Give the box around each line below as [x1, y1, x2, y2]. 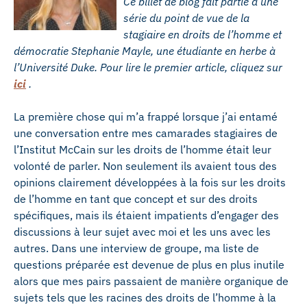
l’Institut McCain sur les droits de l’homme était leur [14, 143, 271, 156]
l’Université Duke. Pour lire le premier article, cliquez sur [14, 60, 282, 74]
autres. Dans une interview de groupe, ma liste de [14, 241, 259, 255]
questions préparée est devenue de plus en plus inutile [14, 258, 284, 271]
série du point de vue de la [123, 11, 249, 25]
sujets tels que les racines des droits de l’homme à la [14, 291, 276, 304]
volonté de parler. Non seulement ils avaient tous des [14, 159, 277, 173]
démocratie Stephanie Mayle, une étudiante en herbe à [14, 44, 275, 58]
